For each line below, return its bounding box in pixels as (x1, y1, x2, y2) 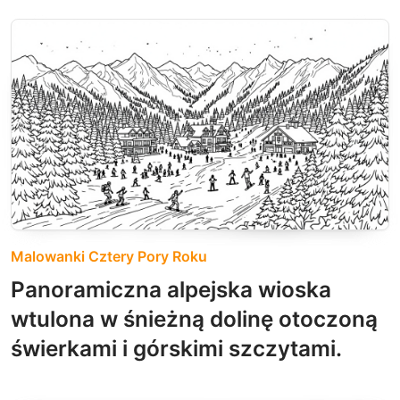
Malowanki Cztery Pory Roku (11, 247, 207, 266)
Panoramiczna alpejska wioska (11, 276, 331, 304)
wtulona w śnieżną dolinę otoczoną (11, 305, 378, 333)
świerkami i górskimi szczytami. (11, 335, 342, 362)
